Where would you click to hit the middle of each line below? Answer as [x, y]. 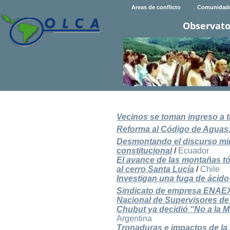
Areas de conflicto [156, 7]
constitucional [145, 151]
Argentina [135, 219]
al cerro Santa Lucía [156, 169]
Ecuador [194, 151]
